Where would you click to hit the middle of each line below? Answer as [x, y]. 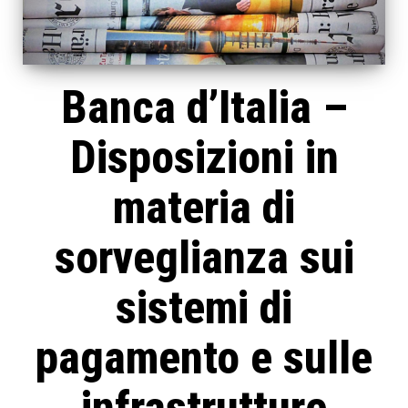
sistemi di [204, 308]
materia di [204, 208]
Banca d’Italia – [204, 108]
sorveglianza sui [204, 258]
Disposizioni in [204, 158]
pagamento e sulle [204, 358]
